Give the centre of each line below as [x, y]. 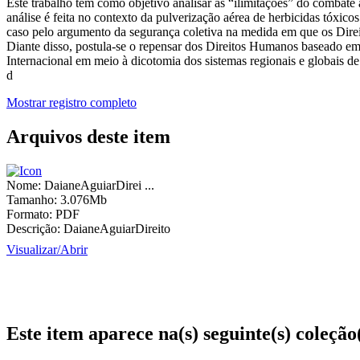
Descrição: [33, 229]
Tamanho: [32, 200]
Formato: [29, 214]
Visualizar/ [33, 250]
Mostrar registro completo [72, 103]
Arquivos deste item [88, 137]
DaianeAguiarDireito [117, 229]
